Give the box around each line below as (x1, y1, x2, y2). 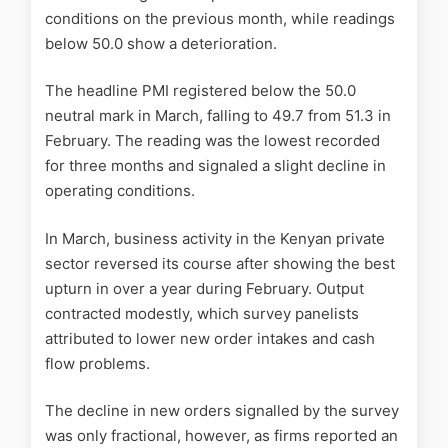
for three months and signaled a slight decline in (45, 156, 386, 176)
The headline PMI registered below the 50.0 (45, 81, 356, 101)
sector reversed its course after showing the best (45, 253, 395, 273)
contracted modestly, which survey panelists (45, 303, 359, 323)
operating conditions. (45, 181, 195, 201)
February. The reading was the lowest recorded (45, 131, 380, 151)
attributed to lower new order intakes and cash (45, 328, 375, 348)
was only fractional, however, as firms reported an (45, 426, 398, 446)
